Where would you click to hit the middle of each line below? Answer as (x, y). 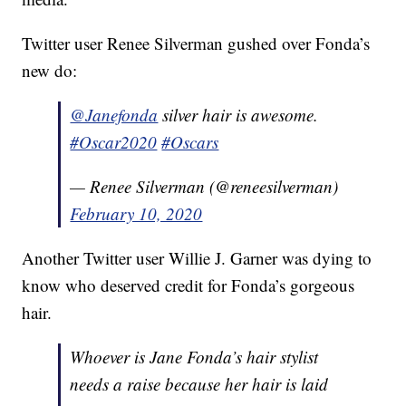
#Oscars (190, 142)
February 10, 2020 (136, 214)
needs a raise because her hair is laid (199, 384)
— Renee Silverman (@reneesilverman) (204, 187)
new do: (50, 71)
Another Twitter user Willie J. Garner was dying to (197, 258)
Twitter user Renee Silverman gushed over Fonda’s (196, 43)
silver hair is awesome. (238, 115)
